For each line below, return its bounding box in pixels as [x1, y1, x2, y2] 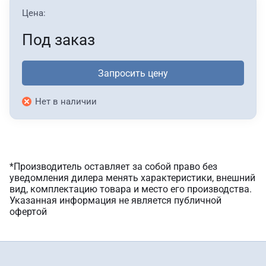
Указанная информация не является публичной [9, 195, 221, 206]
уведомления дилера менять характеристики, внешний [9, 172, 255, 183]
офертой [9, 206, 47, 217]
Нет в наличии [35, 96, 97, 107]
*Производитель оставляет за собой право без [9, 161, 217, 172]
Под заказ [22, 31, 95, 49]
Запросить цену [98, 67, 168, 79]
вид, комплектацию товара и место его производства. [9, 183, 252, 195]
